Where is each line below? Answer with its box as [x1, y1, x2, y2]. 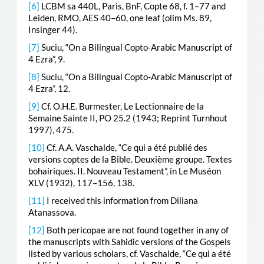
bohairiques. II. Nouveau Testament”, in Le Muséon [28, 165, 221, 176]
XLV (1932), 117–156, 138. [28, 177, 134, 188]
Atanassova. [28, 206, 76, 217]
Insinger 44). [28, 24, 77, 35]
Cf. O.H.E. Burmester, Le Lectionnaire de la [39, 100, 204, 111]
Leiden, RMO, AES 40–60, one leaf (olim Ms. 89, [28, 12, 212, 23]
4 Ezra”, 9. [28, 53, 65, 64]
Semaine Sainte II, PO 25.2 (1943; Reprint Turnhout [28, 112, 227, 123]
